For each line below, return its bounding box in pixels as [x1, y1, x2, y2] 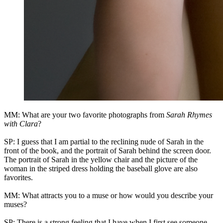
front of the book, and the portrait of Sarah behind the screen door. [4, 146, 211, 155]
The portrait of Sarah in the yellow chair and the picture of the [4, 155, 198, 164]
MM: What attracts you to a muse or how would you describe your [4, 191, 213, 200]
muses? [4, 200, 27, 209]
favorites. [4, 173, 33, 182]
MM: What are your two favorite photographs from [4, 111, 166, 119]
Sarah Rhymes [166, 111, 212, 119]
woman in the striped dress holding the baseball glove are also [4, 164, 198, 173]
